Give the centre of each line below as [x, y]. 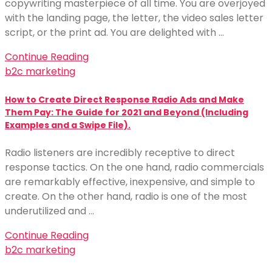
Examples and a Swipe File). [68, 125]
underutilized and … [49, 211]
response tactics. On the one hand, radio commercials [134, 167]
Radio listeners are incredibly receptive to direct [120, 153]
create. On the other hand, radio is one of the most [126, 196]
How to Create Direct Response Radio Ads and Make [124, 99]
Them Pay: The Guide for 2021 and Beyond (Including [127, 112]
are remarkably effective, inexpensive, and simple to [130, 182]
